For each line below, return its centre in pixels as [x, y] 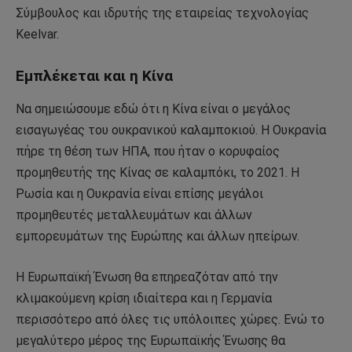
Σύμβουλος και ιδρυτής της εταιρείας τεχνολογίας [162, 13]
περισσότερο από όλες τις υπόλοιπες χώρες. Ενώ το [170, 319]
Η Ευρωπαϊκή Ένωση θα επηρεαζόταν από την [147, 277]
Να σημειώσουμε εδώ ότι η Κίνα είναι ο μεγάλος [153, 109]
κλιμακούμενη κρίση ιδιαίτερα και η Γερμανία [144, 298]
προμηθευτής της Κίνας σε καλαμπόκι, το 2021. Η [158, 173]
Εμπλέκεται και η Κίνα [94, 75]
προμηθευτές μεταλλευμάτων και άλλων [134, 215]
